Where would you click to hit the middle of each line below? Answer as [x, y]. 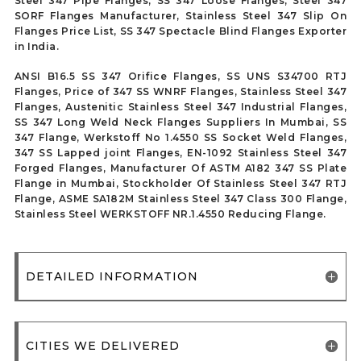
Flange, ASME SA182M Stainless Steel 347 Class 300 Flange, [180, 199]
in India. [37, 47]
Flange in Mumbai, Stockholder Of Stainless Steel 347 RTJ [180, 184]
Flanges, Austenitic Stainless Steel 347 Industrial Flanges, [180, 107]
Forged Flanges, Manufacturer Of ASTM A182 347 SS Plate [180, 168]
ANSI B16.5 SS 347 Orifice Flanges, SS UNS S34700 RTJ [180, 77]
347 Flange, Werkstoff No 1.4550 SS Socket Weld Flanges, [180, 138]
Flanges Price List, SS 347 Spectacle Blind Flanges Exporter [180, 31]
